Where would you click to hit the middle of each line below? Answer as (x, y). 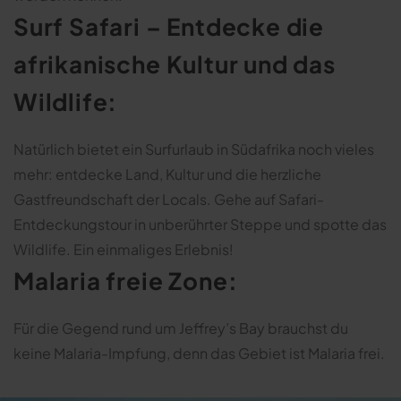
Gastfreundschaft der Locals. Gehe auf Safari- (169, 199)
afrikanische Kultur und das (175, 64)
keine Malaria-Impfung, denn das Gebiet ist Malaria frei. (199, 353)
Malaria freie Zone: (126, 280)
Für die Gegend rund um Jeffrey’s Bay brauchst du (181, 328)
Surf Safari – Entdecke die (169, 26)
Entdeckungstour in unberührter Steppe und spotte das (200, 224)
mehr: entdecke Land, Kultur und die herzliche (167, 174)
